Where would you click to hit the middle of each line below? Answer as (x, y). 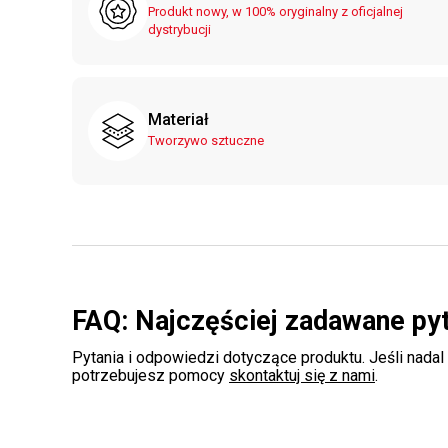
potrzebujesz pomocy (150, 375)
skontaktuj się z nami (302, 375)
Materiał (178, 119)
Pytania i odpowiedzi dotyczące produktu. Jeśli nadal (258, 357)
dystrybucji (179, 29)
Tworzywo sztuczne (206, 140)
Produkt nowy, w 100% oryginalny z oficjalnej (275, 11)
